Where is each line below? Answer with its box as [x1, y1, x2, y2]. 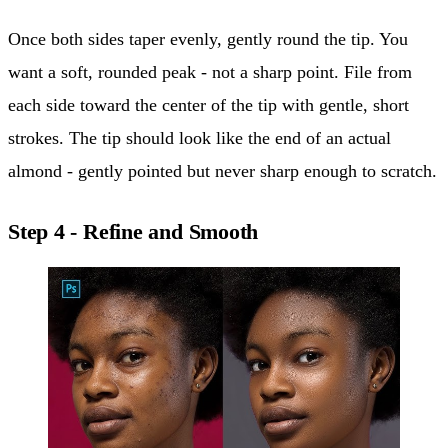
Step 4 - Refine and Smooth [8, 218, 259, 244]
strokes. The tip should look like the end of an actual [8, 127, 391, 148]
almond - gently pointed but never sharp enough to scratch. [8, 160, 437, 181]
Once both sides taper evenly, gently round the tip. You [8, 28, 408, 49]
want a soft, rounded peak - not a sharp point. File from [8, 61, 412, 82]
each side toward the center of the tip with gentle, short [8, 94, 409, 115]
